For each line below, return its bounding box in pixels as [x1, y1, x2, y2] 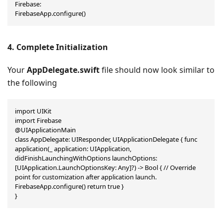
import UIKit [15, 106, 52, 115]
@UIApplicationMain [15, 125, 76, 134]
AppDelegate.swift [27, 64, 100, 75]
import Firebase [15, 115, 61, 125]
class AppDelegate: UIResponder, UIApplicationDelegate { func [15, 134, 197, 144]
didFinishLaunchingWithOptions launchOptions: [15, 153, 157, 163]
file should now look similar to [100, 64, 215, 75]
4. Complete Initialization [7, 41, 108, 53]
